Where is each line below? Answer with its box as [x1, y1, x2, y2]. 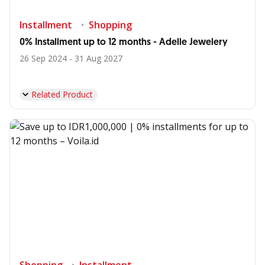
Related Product [31, 89, 93, 100]
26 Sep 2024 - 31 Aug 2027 [20, 53, 122, 64]
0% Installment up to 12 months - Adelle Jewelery [20, 36, 228, 49]
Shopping [89, 18, 132, 31]
